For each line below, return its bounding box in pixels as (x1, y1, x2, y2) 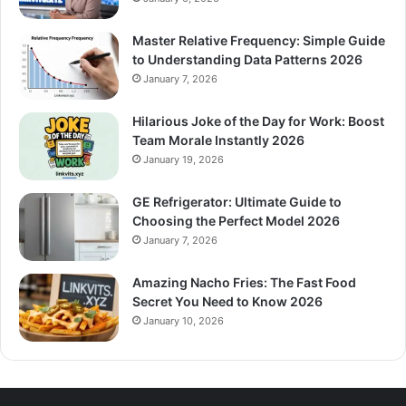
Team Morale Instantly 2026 (132, 131, 304, 148)
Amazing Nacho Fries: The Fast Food (132, 274, 356, 290)
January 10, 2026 (143, 314, 224, 327)
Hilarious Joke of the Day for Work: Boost (132, 112, 384, 129)
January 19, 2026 (143, 152, 224, 166)
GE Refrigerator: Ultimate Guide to (132, 193, 342, 209)
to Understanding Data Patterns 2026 (132, 51, 362, 67)
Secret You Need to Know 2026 (132, 293, 323, 309)
